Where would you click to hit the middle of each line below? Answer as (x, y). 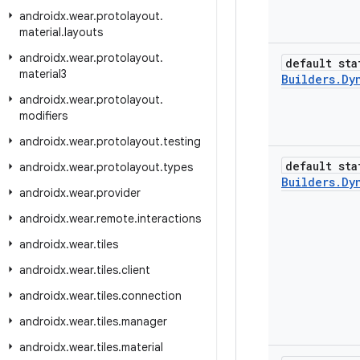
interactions (169, 219)
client (136, 270)
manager (144, 321)
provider (119, 193)
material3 (43, 74)
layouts (84, 32)
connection (151, 296)
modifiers (43, 116)
